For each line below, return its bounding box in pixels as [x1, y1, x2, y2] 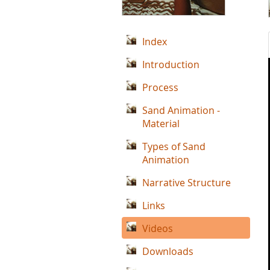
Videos [142, 222, 173, 235]
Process [142, 81, 178, 94]
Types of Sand [142, 140, 206, 153]
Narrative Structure [142, 176, 231, 189]
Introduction [142, 58, 199, 71]
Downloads [142, 245, 193, 258]
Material [142, 117, 180, 130]
